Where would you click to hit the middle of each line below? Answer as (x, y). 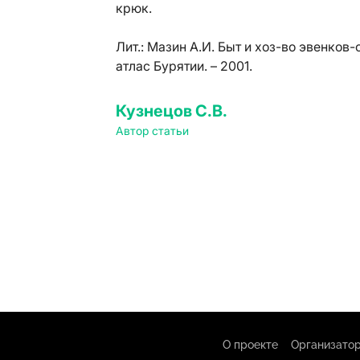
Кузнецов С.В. (172, 111)
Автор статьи (152, 131)
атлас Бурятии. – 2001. (184, 66)
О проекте (250, 345)
